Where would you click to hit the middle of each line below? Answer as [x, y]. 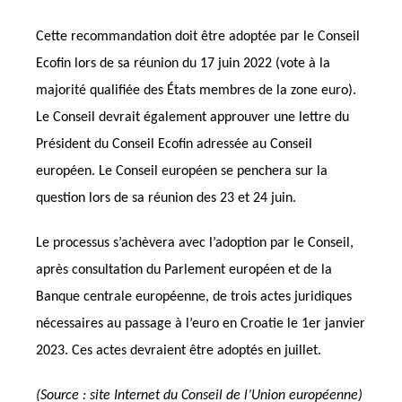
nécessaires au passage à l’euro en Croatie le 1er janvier [201, 324]
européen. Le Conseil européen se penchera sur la [182, 171]
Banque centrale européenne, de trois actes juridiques [194, 297]
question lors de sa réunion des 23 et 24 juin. [166, 198]
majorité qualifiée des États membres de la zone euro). [196, 91]
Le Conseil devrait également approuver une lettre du [192, 118]
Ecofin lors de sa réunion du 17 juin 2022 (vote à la [183, 64]
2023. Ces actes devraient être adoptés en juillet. [179, 351]
